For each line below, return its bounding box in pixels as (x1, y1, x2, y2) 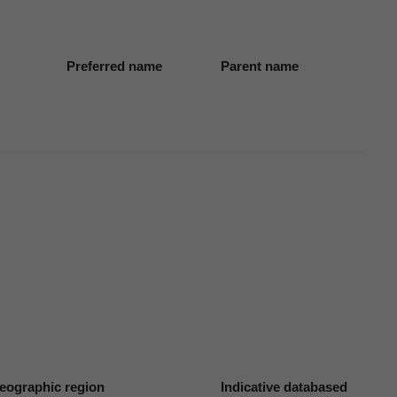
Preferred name (66, 58, 162, 74)
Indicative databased (221, 378, 348, 394)
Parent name (221, 58, 300, 74)
